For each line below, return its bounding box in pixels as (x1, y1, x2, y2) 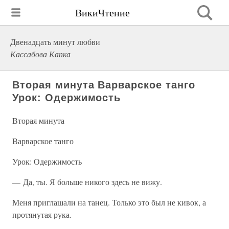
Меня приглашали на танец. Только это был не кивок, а (12, 197, 206, 208)
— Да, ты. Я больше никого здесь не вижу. (12, 176, 162, 187)
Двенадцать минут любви (10, 36, 100, 47)
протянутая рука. (12, 209, 72, 220)
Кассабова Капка (10, 49, 71, 59)
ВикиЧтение (75, 5, 130, 19)
